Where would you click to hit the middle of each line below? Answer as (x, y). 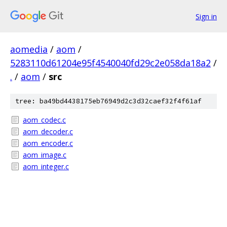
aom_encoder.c (48, 143)
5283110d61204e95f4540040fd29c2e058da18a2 (110, 63)
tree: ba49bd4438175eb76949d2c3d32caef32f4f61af (108, 101)
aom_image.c (45, 155)
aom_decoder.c (48, 131)
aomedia (29, 49)
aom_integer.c (46, 166)
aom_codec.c (44, 120)
